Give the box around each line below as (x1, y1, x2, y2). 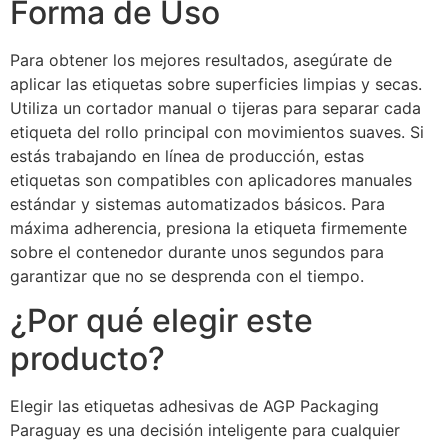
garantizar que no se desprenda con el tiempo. (10, 265, 364, 286)
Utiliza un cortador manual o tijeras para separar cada (10, 97, 421, 118)
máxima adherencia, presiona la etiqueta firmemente (10, 217, 407, 238)
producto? (10, 339, 165, 378)
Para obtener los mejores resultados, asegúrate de (10, 49, 392, 70)
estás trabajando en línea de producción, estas (10, 145, 364, 166)
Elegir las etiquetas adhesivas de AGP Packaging (10, 396, 379, 416)
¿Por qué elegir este (10, 301, 313, 340)
